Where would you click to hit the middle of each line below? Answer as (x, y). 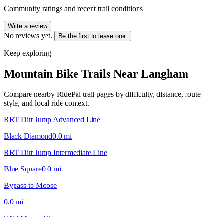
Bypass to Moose (30, 185)
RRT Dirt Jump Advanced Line (52, 119)
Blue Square (23, 169)
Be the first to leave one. (93, 36)
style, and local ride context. (46, 103)
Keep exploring (28, 53)
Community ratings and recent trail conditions (73, 8)
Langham (165, 73)
